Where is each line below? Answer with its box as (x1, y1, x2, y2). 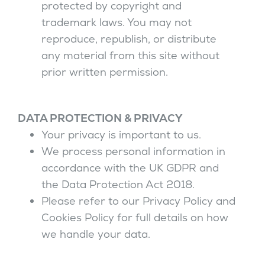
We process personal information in (41, 144, 225, 158)
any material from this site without (41, 49, 219, 62)
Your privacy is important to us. (41, 128, 201, 141)
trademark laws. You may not (41, 15, 192, 29)
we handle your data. (41, 227, 150, 241)
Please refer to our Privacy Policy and (41, 194, 235, 208)
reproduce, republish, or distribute (41, 32, 216, 46)
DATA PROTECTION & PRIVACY (18, 111, 183, 125)
